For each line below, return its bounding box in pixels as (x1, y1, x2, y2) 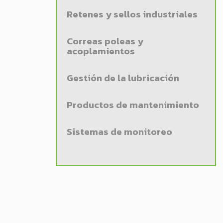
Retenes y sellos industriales (67, 7, 198, 21)
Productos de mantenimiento (67, 98, 199, 112)
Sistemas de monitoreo (67, 124, 172, 139)
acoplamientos (67, 44, 135, 58)
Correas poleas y (67, 34, 143, 48)
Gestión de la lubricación (67, 71, 179, 85)
